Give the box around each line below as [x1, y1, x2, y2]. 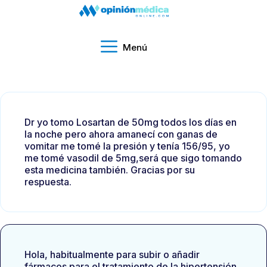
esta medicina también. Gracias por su [24, 164, 195, 176]
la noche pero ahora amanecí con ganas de [24, 128, 218, 140]
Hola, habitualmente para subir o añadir [24, 249, 200, 260]
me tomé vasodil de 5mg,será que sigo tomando [24, 152, 242, 164]
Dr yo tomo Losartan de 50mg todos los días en [24, 116, 237, 128]
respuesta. [24, 176, 72, 188]
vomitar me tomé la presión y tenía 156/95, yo [24, 140, 230, 152]
